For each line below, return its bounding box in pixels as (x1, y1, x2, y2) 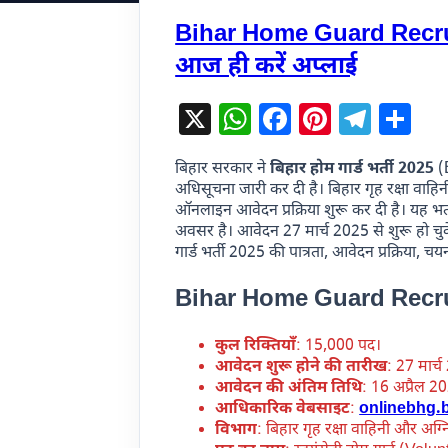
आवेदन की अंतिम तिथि (215, 377, 363, 399)
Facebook (291, 97, 434, 140)
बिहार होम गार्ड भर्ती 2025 (270, 158, 435, 180)
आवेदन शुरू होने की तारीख (215, 356, 388, 378)
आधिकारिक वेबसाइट (215, 398, 351, 420)
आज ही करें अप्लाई (175, 50, 358, 83)
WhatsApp (251, 97, 400, 140)
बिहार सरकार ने (175, 158, 271, 180)
